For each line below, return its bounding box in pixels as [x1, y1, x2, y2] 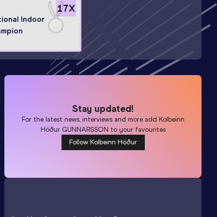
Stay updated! [72, 102, 134, 114]
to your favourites [108, 125, 166, 134]
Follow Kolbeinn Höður [69, 138, 137, 146]
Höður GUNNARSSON [40, 125, 108, 134]
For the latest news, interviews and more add [21, 115, 159, 124]
